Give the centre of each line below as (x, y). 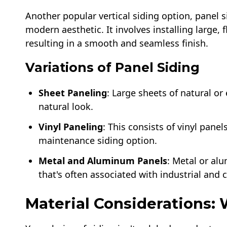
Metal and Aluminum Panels (103, 160)
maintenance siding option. (98, 140)
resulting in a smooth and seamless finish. (117, 43)
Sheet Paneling (73, 92)
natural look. (66, 106)
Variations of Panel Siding (112, 67)
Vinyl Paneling (71, 126)
